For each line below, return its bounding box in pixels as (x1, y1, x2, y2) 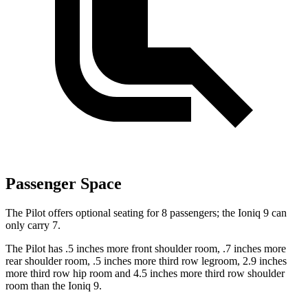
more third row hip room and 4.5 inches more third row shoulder (5, 267, 285, 280)
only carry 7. (5, 219, 60, 232)
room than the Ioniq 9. (5, 280, 102, 292)
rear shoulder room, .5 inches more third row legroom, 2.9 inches (5, 255, 287, 267)
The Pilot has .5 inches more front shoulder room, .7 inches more (5, 243, 286, 255)
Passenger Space (5, 175, 122, 193)
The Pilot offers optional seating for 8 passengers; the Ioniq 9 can (5, 207, 287, 219)
